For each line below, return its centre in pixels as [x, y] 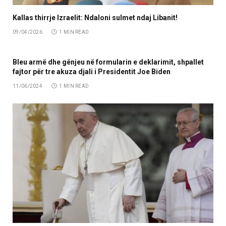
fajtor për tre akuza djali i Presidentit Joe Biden [92, 72]
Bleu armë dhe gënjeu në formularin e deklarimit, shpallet [108, 62]
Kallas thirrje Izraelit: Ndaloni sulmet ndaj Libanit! [95, 18]
